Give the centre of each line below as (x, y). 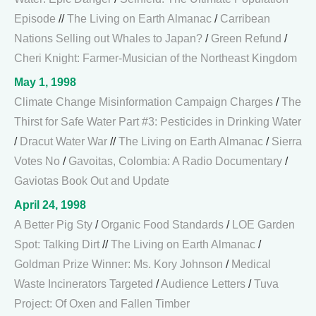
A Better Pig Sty (53, 225)
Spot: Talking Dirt (57, 244)
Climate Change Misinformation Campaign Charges (144, 102)
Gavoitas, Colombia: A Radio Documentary (175, 161)
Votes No (37, 161)
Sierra (287, 141)
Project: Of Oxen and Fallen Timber (102, 304)
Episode (35, 19)
